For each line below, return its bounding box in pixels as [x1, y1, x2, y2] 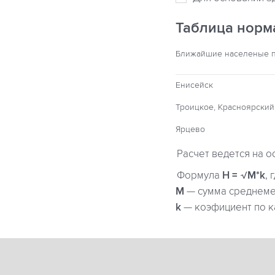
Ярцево [176, 124, 205, 134]
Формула [177, 169, 222, 182]
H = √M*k [222, 169, 265, 182]
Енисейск [176, 80, 213, 90]
